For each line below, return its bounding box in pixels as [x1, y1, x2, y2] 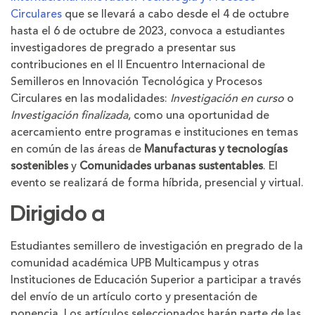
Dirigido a [11, 204, 105, 226]
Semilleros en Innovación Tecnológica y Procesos [11, 73, 262, 90]
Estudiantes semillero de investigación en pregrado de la [11, 238, 303, 255]
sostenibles [11, 157, 68, 174]
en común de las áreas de [11, 141, 144, 157]
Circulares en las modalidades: [11, 90, 167, 107]
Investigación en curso [167, 90, 284, 107]
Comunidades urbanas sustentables [79, 157, 263, 174]
